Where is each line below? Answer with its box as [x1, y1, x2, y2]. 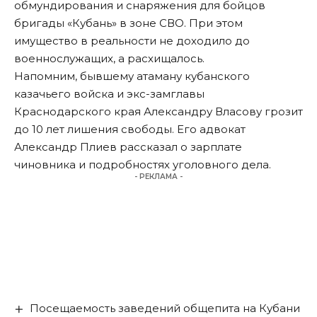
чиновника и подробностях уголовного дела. [14, 158, 271, 172]
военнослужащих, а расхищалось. [14, 52, 204, 66]
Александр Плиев [14, 140, 120, 154]
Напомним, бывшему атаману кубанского [14, 69, 250, 83]
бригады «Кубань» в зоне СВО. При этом [14, 16, 243, 30]
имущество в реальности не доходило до [14, 34, 250, 48]
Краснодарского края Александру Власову [14, 105, 265, 119]
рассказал [120, 140, 178, 154]
